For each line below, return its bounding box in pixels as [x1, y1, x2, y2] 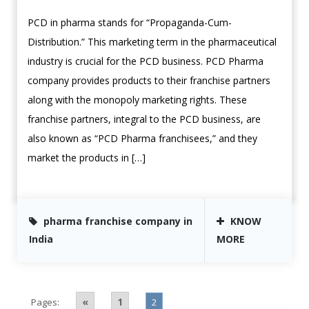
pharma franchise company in [43, 215, 192, 228]
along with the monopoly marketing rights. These [28, 93, 247, 107]
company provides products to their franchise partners [28, 74, 270, 88]
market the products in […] [28, 151, 146, 165]
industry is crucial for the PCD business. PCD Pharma [28, 54, 263, 68]
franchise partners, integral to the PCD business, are [28, 112, 261, 126]
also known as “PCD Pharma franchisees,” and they [28, 132, 257, 146]
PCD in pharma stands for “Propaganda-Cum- [28, 16, 232, 30]
